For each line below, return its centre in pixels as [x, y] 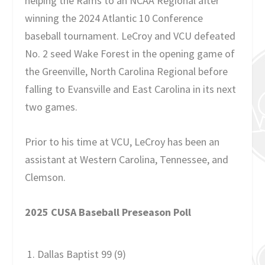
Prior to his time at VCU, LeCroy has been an [122, 141]
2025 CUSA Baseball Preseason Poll [108, 212]
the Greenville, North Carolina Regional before [127, 71]
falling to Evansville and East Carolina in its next [131, 89]
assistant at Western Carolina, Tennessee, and [127, 159]
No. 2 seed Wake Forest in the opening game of [130, 53]
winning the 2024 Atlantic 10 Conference [114, 18]
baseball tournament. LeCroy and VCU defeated [130, 35]
